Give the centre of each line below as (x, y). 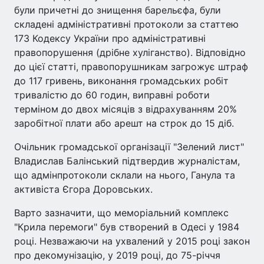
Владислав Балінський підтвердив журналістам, (127, 161)
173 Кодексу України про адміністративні (110, 38)
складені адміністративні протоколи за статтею (126, 24)
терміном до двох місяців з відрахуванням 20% (126, 109)
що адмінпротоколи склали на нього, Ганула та (125, 175)
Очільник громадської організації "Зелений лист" (129, 147)
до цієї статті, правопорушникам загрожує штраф (131, 67)
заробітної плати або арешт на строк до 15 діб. (124, 123)
